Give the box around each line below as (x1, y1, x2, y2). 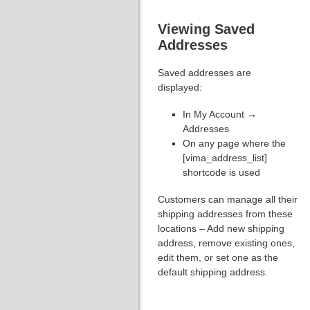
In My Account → (183, 108, 257, 120)
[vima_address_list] (183, 152, 267, 163)
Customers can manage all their (158, 193, 298, 205)
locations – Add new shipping (158, 222, 284, 234)
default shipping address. (158, 266, 268, 277)
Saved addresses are (158, 66, 251, 78)
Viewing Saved (158, 21, 255, 37)
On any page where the (183, 137, 286, 149)
